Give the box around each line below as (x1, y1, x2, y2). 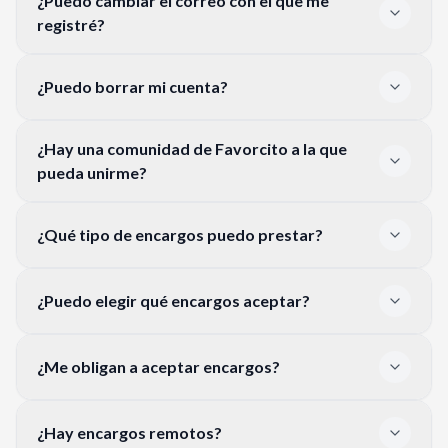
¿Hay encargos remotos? (37, 422, 222, 442)
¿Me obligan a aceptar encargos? (37, 356, 280, 376)
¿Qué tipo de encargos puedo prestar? (37, 224, 323, 244)
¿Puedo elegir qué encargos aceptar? (37, 290, 310, 310)
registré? (37, 14, 105, 34)
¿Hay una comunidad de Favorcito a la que (37, 138, 347, 158)
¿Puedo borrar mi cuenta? (37, 76, 228, 96)
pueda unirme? (37, 162, 147, 182)
